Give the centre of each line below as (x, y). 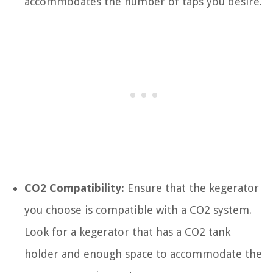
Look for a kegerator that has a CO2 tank (127, 232)
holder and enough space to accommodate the (143, 254)
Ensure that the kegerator (192, 188)
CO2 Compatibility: (74, 188)
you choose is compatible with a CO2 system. (138, 210)
